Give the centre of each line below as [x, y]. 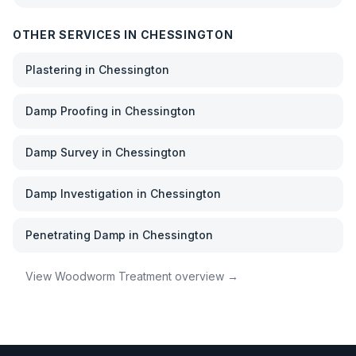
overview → [205, 276]
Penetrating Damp [75, 235]
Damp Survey [62, 152]
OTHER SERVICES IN [77, 35]
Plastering [54, 70]
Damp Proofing [67, 111]
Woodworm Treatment [113, 276]
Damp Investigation [79, 193]
